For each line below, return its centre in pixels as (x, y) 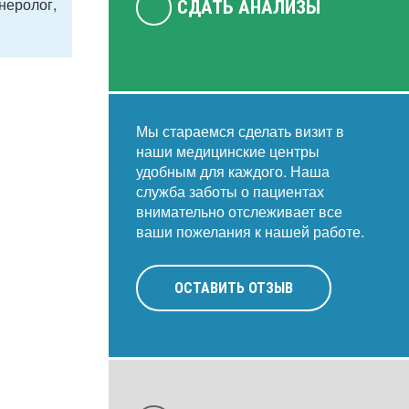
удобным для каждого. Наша (232, 171)
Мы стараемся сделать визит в (240, 131)
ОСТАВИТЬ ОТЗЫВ (233, 288)
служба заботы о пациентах (230, 191)
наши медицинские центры (227, 151)
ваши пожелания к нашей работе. (250, 231)
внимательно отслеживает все (239, 211)
